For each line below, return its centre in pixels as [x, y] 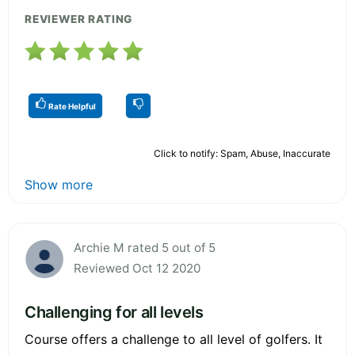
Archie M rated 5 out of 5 [145, 247]
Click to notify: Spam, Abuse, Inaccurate [242, 153]
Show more [59, 184]
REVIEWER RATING [79, 19]
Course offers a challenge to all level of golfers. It [174, 339]
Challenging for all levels [114, 312]
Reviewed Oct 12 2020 [137, 268]
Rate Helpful [71, 106]
